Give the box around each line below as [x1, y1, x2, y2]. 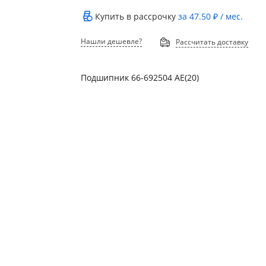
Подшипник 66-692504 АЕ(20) [81, 71, 199, 83]
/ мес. [218, 11, 243, 23]
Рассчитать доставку [176, 37, 249, 47]
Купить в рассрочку [95, 11, 179, 23]
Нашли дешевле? [81, 36, 142, 46]
